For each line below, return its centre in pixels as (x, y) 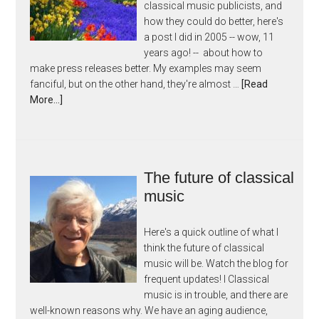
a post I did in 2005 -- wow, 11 (209, 37)
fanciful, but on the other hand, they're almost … (136, 84)
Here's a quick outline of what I (211, 232)
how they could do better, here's (214, 21)
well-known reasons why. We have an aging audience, (149, 310)
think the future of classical (204, 248)
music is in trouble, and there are (216, 295)
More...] (47, 100)
